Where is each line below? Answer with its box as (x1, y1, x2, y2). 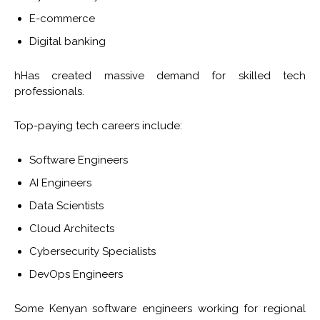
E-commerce (29, 12, 95, 26)
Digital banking (29, 35, 106, 49)
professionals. (14, 85, 84, 99)
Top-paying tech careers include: (14, 119, 182, 133)
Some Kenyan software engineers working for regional (14, 302, 306, 316)
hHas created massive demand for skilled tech (14, 69, 306, 83)
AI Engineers (29, 176, 91, 190)
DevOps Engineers (29, 268, 123, 281)
